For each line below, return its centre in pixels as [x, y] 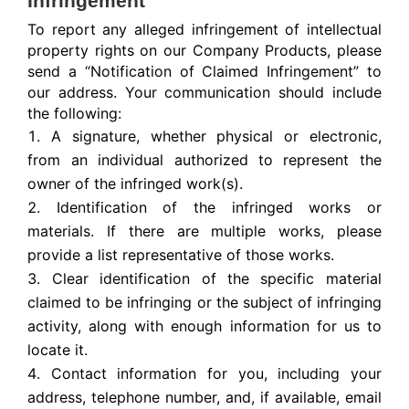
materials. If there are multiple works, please [204, 231]
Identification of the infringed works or [219, 208]
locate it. [58, 350]
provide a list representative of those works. [181, 255]
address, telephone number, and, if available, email [204, 398]
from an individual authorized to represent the [204, 160]
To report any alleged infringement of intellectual [204, 30]
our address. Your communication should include [204, 93]
